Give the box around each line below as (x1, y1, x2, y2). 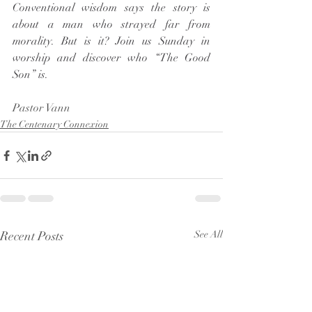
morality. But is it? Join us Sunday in (13, 34, 210, 48)
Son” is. (13, 68, 54, 81)
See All (194, 228, 223, 240)
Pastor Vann (13, 101, 70, 115)
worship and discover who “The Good (13, 51, 210, 65)
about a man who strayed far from (13, 17, 210, 31)
